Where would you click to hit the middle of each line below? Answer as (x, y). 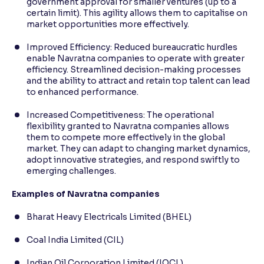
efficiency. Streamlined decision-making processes (134, 69)
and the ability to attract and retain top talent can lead (138, 80)
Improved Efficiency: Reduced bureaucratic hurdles (132, 47)
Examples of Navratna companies (86, 194)
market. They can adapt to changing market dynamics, (138, 148)
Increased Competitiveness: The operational (120, 115)
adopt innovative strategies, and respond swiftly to (133, 159)
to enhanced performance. (82, 92)
